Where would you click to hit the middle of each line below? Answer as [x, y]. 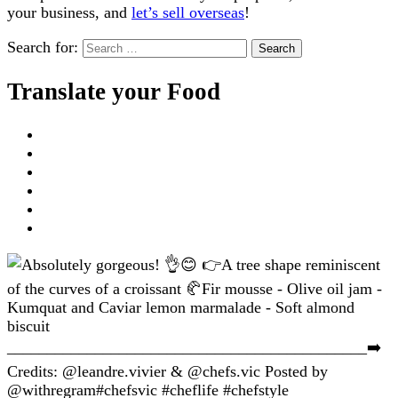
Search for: [43, 48]
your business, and [69, 13]
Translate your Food [114, 91]
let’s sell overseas [188, 13]
